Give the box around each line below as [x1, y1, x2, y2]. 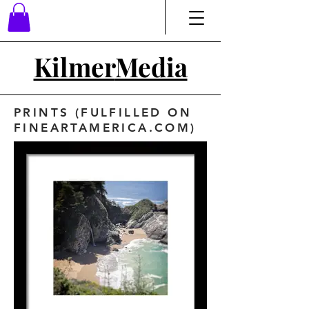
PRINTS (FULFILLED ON [14, 105, 192, 119]
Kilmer [33, 49, 115, 83]
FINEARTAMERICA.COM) [14, 120, 197, 134]
